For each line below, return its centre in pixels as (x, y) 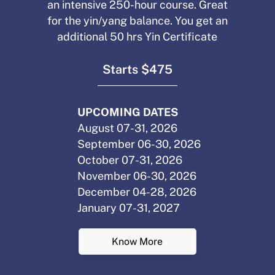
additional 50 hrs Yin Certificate (137, 36)
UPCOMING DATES (128, 112)
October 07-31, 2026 (130, 160)
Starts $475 (137, 69)
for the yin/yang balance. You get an (137, 20)
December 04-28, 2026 (137, 192)
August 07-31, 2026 (128, 128)
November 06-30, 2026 (137, 176)
